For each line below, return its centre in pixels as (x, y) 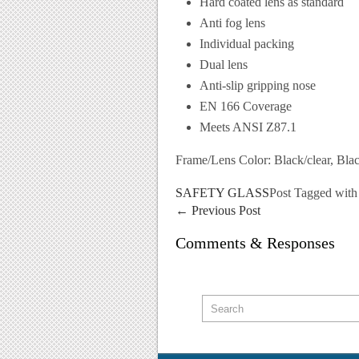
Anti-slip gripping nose (258, 85)
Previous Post (224, 210)
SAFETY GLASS (222, 193)
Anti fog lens (232, 23)
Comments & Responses (255, 243)
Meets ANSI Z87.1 (248, 127)
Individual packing (247, 44)
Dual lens (224, 65)
